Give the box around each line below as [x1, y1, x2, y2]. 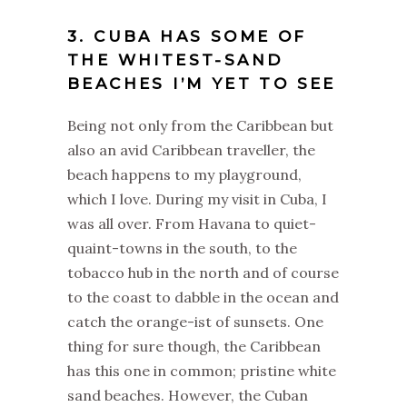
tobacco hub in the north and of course [67, 263, 339, 282]
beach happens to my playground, [67, 165, 302, 184]
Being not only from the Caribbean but [67, 116, 333, 134]
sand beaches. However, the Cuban [67, 386, 308, 404]
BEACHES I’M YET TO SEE [67, 74, 336, 93]
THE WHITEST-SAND [67, 51, 283, 69]
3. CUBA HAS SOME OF [67, 27, 307, 45]
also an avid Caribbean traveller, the [67, 141, 315, 159]
